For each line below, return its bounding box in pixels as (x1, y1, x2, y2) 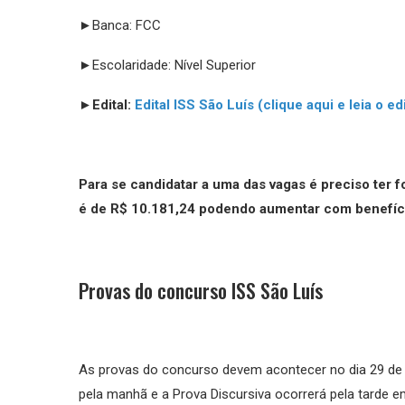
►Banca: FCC (79, 16, 161, 33)
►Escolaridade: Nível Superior (79, 56, 256, 73)
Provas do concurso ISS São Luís (79, 275, 323, 305)
